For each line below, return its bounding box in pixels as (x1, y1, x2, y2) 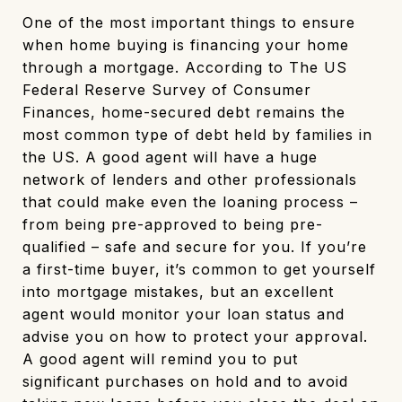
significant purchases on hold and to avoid (22, 371, 348, 390)
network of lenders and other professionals (22, 170, 357, 188)
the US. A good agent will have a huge (22, 147, 318, 166)
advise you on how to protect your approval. (22, 327, 368, 345)
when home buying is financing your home (22, 35, 349, 54)
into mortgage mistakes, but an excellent (22, 282, 334, 301)
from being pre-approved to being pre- (22, 214, 323, 233)
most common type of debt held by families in (22, 125, 372, 144)
